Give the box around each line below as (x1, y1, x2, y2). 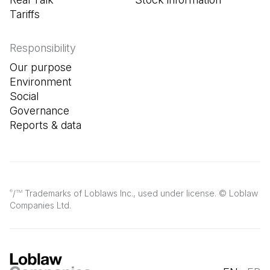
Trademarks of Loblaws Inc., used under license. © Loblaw (22, 187, 258, 198)
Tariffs (10, 7, 40, 20)
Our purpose (10, 60, 72, 74)
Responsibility (10, 41, 76, 54)
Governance (10, 104, 69, 117)
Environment (10, 75, 72, 88)
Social (10, 89, 39, 102)
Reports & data (10, 118, 81, 131)
